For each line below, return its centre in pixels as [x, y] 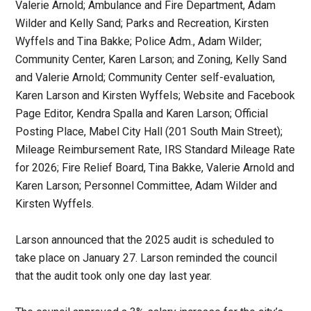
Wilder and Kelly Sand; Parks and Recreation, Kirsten [142, 24]
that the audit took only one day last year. [114, 276]
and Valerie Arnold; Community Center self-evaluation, [145, 78]
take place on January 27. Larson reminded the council [146, 258]
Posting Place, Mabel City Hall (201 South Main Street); [149, 132]
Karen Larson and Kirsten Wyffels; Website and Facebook [155, 96]
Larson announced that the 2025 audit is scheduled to [145, 240]
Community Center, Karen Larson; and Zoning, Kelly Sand [151, 60]
